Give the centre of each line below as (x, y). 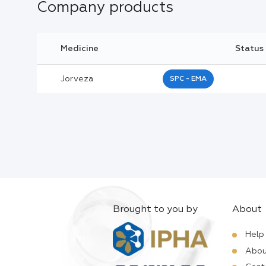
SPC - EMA (188, 79)
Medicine (80, 48)
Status (249, 48)
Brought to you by (155, 209)
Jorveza (77, 79)
